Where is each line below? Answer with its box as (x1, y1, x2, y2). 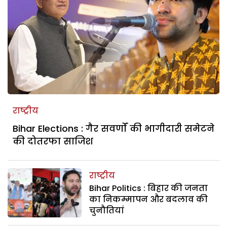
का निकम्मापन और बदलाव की (89, 193, 208, 205)
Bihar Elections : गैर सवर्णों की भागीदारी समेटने (13, 122, 214, 135)
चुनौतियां (89, 204, 125, 216)
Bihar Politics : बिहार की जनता (89, 182, 208, 194)
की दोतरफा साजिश (13, 134, 93, 147)
